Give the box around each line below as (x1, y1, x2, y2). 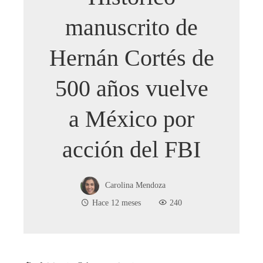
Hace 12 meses (92, 197, 141, 207)
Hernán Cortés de (49, 45, 214, 71)
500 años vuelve (55, 75, 208, 102)
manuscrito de (65, 14, 198, 41)
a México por (69, 106, 194, 132)
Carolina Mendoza (104, 180, 166, 190)
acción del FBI (62, 136, 201, 163)
